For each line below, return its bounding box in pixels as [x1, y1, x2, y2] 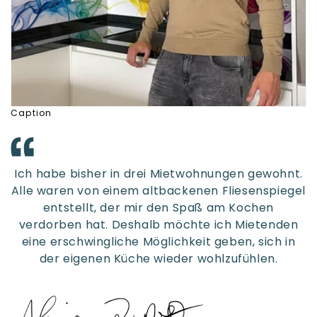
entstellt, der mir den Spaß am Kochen [42, 200, 275, 217]
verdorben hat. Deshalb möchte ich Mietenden [18, 217, 299, 234]
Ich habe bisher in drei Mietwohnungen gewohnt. [14, 166, 303, 183]
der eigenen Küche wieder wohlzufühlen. [39, 250, 278, 267]
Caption [11, 107, 52, 120]
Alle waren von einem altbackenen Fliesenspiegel [11, 183, 306, 200]
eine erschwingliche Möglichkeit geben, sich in [21, 234, 296, 250]
